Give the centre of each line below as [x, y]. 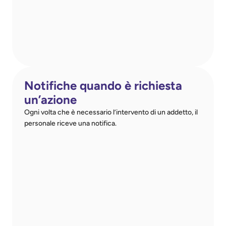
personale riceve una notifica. [70, 123]
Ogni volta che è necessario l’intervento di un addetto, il [111, 112]
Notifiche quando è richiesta [103, 86]
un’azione [50, 100]
